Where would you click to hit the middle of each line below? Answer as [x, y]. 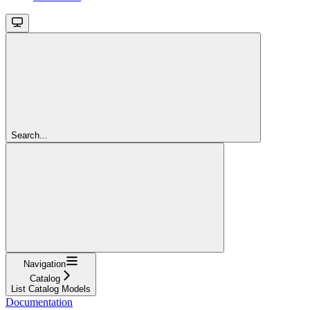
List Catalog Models [51, 289]
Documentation [39, 302]
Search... [29, 135]
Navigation [45, 264]
